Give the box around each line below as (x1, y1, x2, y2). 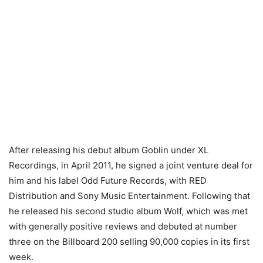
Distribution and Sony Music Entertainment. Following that (9, 190, 250, 202)
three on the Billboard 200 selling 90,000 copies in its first (9, 236, 249, 248)
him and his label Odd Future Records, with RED (9, 175, 207, 187)
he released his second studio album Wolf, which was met (9, 205, 248, 217)
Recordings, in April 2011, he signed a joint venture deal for (9, 160, 253, 171)
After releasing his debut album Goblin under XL (9, 144, 208, 156)
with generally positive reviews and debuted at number (9, 221, 237, 232)
